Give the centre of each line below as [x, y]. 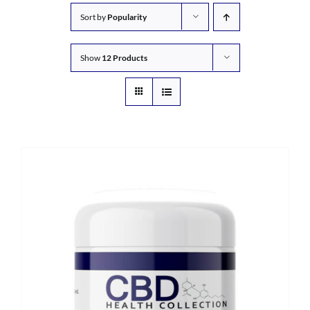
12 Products [124, 58]
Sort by [93, 17]
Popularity [127, 17]
